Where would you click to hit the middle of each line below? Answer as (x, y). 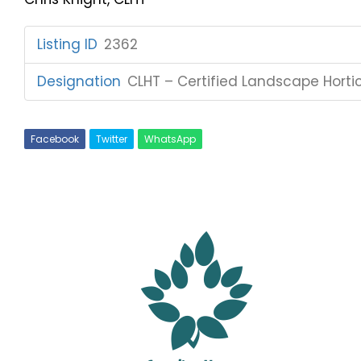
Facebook (55, 139)
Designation (79, 81)
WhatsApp (170, 139)
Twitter (112, 139)
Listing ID (67, 44)
